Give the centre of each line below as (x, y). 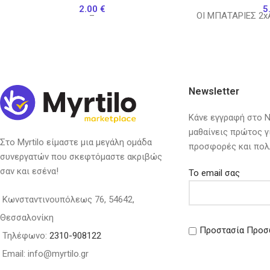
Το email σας (214, 173)
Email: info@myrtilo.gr (46, 254)
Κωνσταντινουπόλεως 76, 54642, (68, 200)
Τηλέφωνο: (26, 236)
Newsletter (214, 91)
